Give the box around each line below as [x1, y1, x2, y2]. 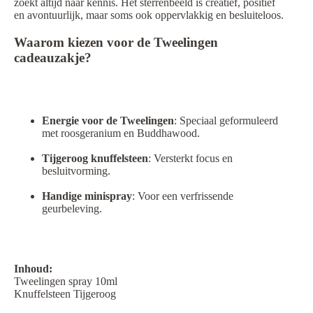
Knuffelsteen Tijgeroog [14, 288, 116, 300]
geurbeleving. [42, 203, 102, 215]
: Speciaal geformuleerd [174, 115, 278, 127]
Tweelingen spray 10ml [14, 275, 117, 288]
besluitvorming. [42, 165, 110, 177]
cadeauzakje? [14, 50, 92, 65]
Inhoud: [14, 263, 52, 275]
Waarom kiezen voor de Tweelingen [14, 34, 218, 50]
